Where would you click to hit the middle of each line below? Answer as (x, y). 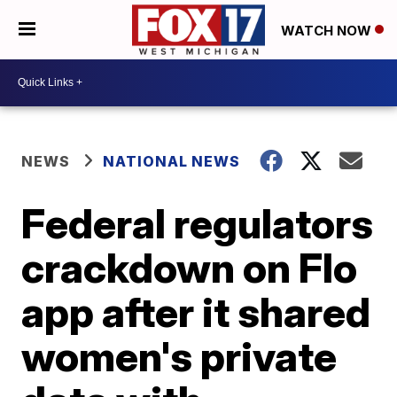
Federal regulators (198, 223)
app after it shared (196, 311)
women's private (179, 356)
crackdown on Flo (190, 267)
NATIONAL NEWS (172, 161)
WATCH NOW (328, 30)
